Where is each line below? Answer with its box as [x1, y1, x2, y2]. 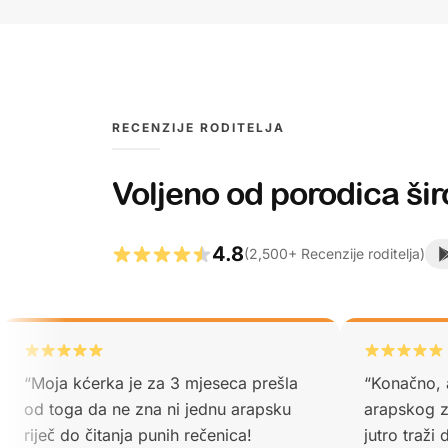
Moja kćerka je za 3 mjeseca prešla [31, 373, 299, 393]
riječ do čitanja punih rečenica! [24, 425, 253, 445]
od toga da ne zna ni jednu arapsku [24, 399, 292, 419]
